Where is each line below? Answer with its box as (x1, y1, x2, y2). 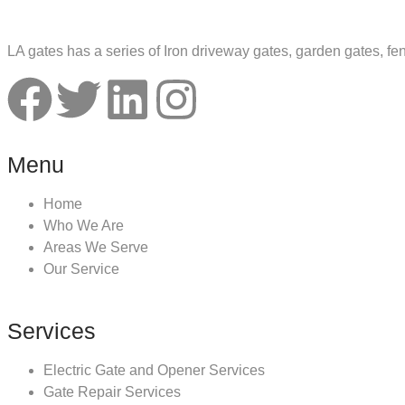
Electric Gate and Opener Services (43, 363, 265, 379)
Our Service (43, 261, 119, 278)
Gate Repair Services (43, 384, 181, 400)
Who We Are (43, 218, 124, 234)
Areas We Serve (43, 240, 148, 256)
